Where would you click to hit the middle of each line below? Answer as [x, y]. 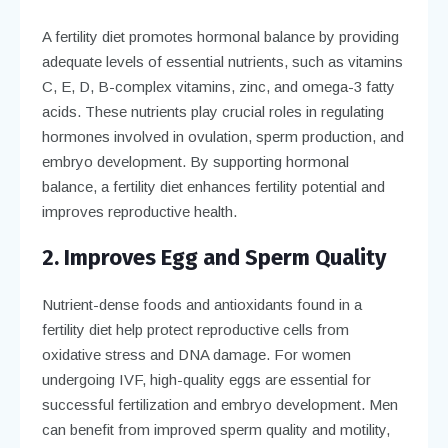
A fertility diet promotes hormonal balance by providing [220, 36]
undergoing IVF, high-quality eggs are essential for [206, 379]
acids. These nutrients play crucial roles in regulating [212, 111]
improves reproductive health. [139, 211]
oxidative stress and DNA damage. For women [196, 354]
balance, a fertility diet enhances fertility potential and [213, 186]
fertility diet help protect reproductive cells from [195, 329]
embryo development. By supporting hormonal [195, 161]
